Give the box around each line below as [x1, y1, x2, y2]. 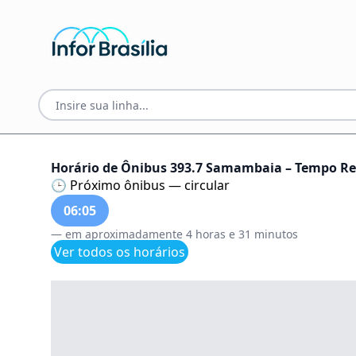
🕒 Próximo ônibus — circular [51, 176, 230, 194]
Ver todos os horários [54, 243, 185, 261]
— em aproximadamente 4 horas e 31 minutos [51, 226, 298, 242]
